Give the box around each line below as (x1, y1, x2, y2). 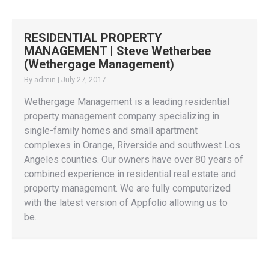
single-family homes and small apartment (24, 125, 198, 136)
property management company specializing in (24, 110, 219, 122)
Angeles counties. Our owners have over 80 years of (24, 154, 243, 165)
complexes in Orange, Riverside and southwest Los (24, 139, 240, 151)
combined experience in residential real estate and (24, 168, 236, 180)
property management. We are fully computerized (24, 183, 231, 194)
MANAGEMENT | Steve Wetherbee (24, 44, 211, 58)
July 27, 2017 (61, 75, 106, 84)
